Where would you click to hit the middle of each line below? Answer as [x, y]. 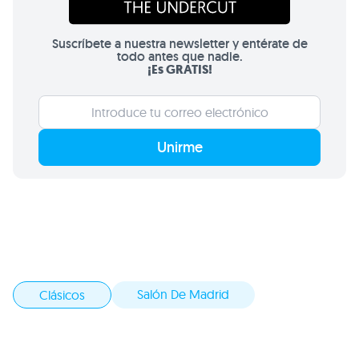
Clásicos [62, 294]
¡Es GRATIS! [179, 69]
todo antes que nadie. [179, 56]
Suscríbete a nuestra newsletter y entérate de [179, 43]
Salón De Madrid [183, 294]
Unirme [179, 147]
